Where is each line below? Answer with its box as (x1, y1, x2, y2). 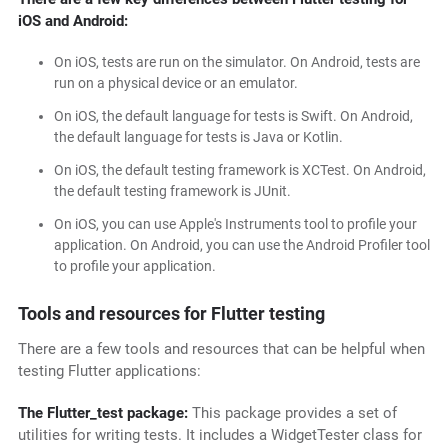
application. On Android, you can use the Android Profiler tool (53, 237, 430, 254)
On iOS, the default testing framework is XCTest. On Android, (53, 162, 426, 179)
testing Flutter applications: (17, 362, 201, 381)
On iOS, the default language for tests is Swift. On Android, (53, 108, 413, 125)
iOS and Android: (17, 12, 128, 31)
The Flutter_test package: (17, 404, 192, 423)
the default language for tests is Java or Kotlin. (53, 129, 343, 146)
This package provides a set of (191, 404, 397, 423)
